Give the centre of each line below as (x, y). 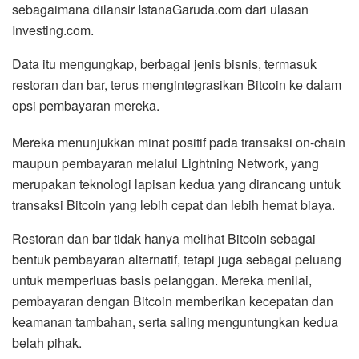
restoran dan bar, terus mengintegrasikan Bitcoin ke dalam (177, 84)
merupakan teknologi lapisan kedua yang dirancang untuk (176, 184)
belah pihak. (47, 342)
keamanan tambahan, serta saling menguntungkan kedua (175, 321)
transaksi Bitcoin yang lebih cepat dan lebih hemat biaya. (173, 204)
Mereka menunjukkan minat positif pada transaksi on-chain (179, 142)
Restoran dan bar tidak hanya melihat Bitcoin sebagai (164, 238)
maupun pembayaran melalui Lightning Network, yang (165, 163)
